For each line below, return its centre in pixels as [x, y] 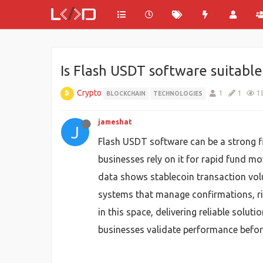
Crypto [89, 93]
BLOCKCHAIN [126, 94]
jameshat [115, 122]
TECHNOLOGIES [178, 94]
